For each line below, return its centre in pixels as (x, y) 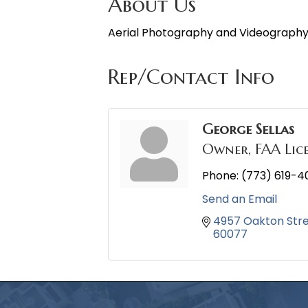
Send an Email (240, 199)
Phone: (220, 176)
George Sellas (248, 130)
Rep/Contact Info (191, 77)
